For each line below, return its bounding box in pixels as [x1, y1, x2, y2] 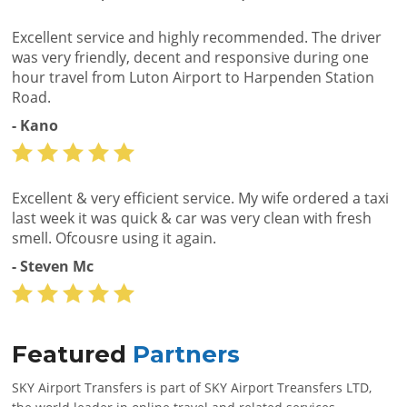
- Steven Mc [12, 256, 94, 277]
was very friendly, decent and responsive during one [12, 47, 370, 68]
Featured [12, 340, 134, 370]
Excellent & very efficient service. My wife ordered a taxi [12, 188, 390, 209]
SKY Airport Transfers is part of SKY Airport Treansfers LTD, [12, 379, 372, 397]
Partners [133, 340, 241, 370]
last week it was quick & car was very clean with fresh [12, 208, 372, 229]
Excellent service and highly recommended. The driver [12, 27, 382, 48]
